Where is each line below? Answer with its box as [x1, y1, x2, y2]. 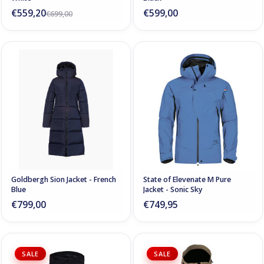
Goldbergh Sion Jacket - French [11, 174, 116, 184]
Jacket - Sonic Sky [143, 184, 203, 194]
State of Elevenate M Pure [143, 174, 231, 184]
